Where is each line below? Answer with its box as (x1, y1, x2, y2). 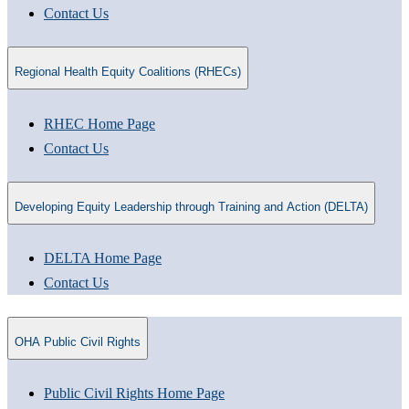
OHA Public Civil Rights (15, 335, 141, 350)
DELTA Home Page (44, 250, 162, 267)
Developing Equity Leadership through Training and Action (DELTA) (15, 200, 368, 215)
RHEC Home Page (44, 115, 155, 131)
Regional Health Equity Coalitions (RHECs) (15, 65, 241, 79)
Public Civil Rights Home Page (44, 385, 225, 402)
